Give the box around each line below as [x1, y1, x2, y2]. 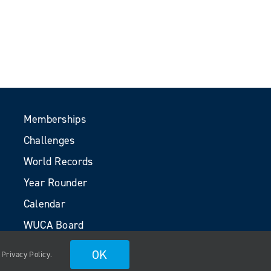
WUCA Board [23, 218, 84, 232]
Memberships [23, 112, 86, 126]
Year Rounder [23, 175, 88, 190]
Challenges [23, 133, 75, 148]
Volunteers [23, 239, 74, 253]
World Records [23, 154, 93, 169]
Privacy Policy [1, 249, 50, 260]
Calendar [23, 197, 66, 211]
